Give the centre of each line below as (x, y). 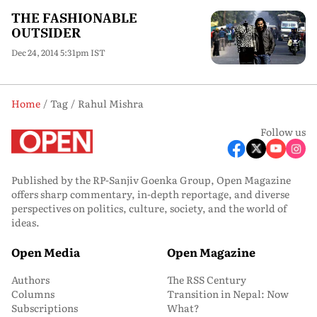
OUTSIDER (46, 33)
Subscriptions (45, 307)
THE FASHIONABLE (74, 18)
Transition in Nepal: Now (228, 293)
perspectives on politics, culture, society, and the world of (149, 208)
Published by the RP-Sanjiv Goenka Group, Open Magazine (151, 179)
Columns (33, 293)
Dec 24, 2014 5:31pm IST (58, 52)
